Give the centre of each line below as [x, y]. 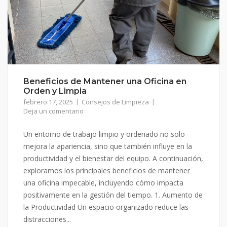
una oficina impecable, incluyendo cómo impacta [103, 183]
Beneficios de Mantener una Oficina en [105, 82]
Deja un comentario [53, 111]
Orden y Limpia [55, 91]
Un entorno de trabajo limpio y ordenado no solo [104, 134]
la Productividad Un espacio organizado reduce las [106, 207]
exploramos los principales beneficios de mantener [107, 171]
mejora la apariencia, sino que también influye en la [108, 146]
